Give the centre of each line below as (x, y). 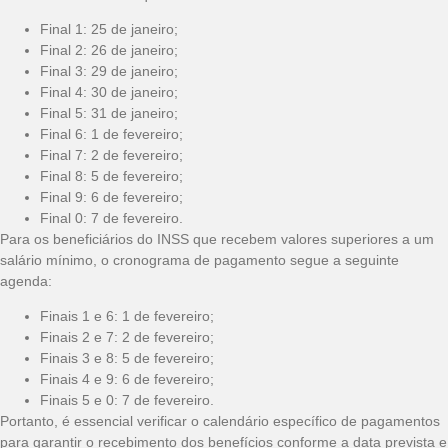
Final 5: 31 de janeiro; (109, 112)
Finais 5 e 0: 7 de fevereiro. (127, 400)
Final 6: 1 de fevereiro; (111, 133)
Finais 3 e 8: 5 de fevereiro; (127, 358)
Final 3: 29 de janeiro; (109, 70)
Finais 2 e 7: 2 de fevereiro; (127, 337)
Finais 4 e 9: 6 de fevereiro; (127, 379)
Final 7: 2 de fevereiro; (111, 154)
